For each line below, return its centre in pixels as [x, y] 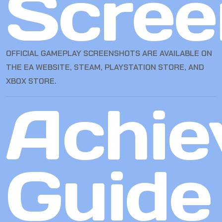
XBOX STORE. [31, 81]
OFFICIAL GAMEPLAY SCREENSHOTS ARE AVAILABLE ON [109, 54]
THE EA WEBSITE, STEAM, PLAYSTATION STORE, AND [105, 67]
